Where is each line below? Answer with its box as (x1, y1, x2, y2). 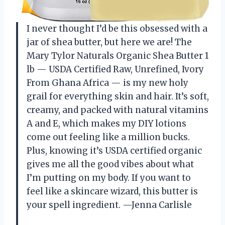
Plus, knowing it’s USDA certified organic (27, 145, 202, 157)
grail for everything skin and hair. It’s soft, (27, 91, 209, 102)
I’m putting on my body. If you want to (27, 172, 191, 184)
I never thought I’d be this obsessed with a (27, 23, 207, 35)
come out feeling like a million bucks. (27, 132, 190, 143)
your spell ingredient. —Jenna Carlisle (27, 199, 192, 211)
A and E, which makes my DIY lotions (27, 118, 186, 130)
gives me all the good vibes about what (27, 159, 194, 170)
